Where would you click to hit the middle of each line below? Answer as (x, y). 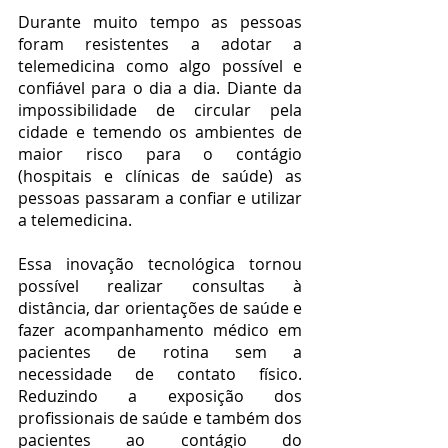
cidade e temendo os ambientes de (160, 131)
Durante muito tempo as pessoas (160, 21)
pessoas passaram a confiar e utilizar (160, 197)
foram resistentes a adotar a (160, 43)
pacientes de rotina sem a (160, 351)
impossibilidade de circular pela (160, 109)
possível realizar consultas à (160, 285)
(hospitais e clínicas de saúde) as (160, 175)
